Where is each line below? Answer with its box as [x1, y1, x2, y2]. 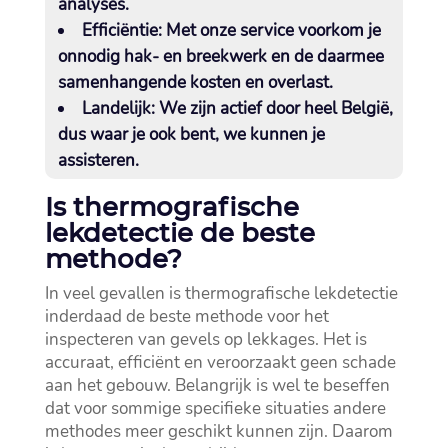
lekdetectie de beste [44, 217, 315, 250]
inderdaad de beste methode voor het [44, 305, 329, 329]
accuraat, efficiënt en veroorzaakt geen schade [44, 351, 396, 375]
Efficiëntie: [81, 19, 162, 43]
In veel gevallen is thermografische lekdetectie [44, 282, 398, 306]
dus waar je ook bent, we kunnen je [57, 123, 325, 147]
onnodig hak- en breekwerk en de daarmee [57, 45, 384, 69]
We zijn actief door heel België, [154, 97, 393, 121]
